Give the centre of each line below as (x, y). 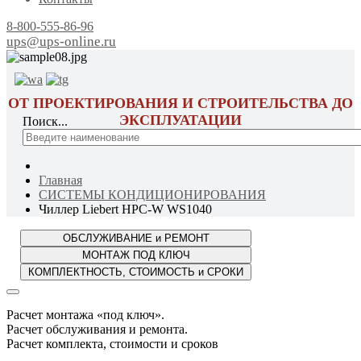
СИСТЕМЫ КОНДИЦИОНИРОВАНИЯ (152, 195)
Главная (60, 180)
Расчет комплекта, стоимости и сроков (112, 344)
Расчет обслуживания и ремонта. (97, 329)
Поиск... (45, 121)
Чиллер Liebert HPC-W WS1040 (125, 209)
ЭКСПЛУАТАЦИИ (180, 120)
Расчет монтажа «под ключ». (85, 315)
